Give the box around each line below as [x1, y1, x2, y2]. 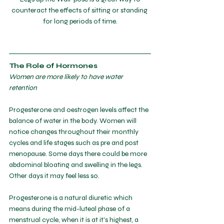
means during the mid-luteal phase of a [9, 204, 131, 213]
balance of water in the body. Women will [9, 116, 138, 125]
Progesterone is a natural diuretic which [9, 193, 134, 202]
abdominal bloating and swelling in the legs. [9, 160, 144, 169]
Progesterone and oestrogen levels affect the [9, 105, 150, 114]
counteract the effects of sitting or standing [11, 6, 149, 14]
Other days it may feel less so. [9, 171, 101, 180]
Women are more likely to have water [9, 72, 124, 81]
